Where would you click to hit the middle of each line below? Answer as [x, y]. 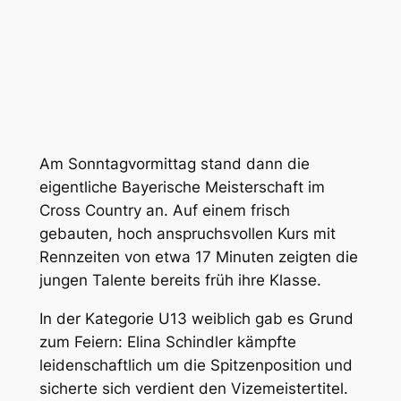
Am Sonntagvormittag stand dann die [174, 164]
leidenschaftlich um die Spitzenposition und [196, 365]
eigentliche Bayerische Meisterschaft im [182, 188]
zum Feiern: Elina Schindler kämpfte [167, 341]
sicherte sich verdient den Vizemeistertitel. [193, 388]
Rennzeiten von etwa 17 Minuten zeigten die [198, 257]
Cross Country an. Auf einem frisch [164, 211]
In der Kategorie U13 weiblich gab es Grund [196, 318]
